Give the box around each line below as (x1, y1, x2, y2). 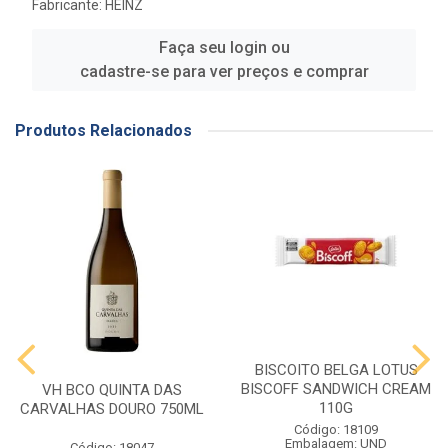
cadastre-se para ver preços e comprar (79, 62, 369, 81)
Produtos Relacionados (15, 121, 192, 140)
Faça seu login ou (158, 38, 290, 57)
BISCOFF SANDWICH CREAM (241, 380, 431, 398)
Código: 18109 (294, 422, 378, 437)
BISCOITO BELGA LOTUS (254, 361, 418, 379)
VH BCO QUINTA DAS (42, 381, 182, 399)
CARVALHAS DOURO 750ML (20, 400, 204, 418)
